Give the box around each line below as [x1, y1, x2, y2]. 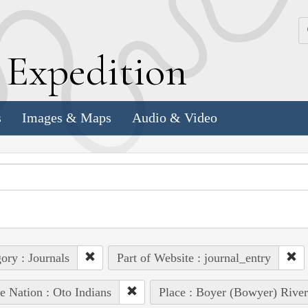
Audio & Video [132, 110, 217, 126]
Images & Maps [22, 110, 111, 126]
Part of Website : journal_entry [116, 250, 271, 265]
